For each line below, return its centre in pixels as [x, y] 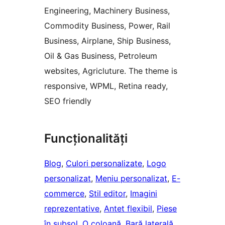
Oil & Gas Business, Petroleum [101, 56]
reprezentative [72, 209]
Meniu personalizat [131, 179]
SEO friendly [68, 101]
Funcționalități [86, 139]
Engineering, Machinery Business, [107, 11]
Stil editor [107, 194]
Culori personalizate [104, 163]
